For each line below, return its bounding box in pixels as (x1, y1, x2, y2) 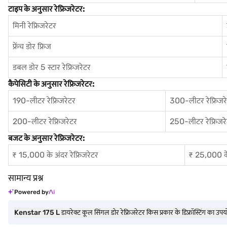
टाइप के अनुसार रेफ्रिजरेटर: (8, 4, 85, 14)
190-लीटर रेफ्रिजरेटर (13, 96, 75, 105)
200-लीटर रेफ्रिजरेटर (13, 117, 77, 126)
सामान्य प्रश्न (8, 172, 44, 183)
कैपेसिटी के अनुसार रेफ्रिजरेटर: (8, 79, 95, 89)
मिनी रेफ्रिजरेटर (13, 21, 56, 30)
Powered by (14, 188, 49, 196)
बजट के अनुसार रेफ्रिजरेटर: (8, 133, 85, 143)
